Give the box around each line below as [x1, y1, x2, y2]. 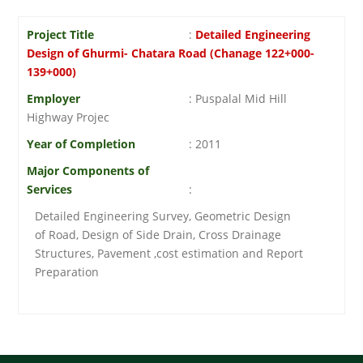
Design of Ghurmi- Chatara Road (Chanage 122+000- [27, 45, 315, 61]
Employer [27, 91, 81, 106]
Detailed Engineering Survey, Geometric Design [35, 208, 292, 224]
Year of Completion [27, 136, 136, 152]
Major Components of [27, 163, 150, 178]
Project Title [27, 27, 95, 42]
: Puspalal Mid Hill [189, 91, 288, 106]
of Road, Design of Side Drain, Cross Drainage [35, 227, 282, 242]
